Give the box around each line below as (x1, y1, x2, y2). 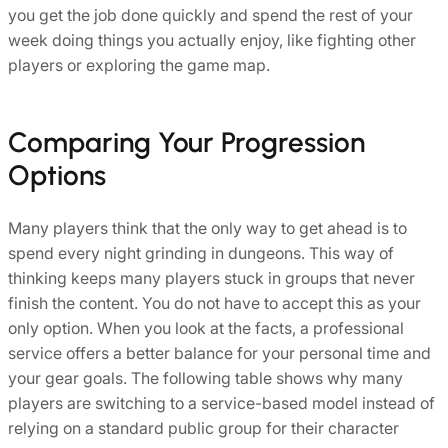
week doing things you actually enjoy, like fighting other (8, 30, 416, 51)
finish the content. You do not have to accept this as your (8, 292, 421, 313)
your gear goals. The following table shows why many (8, 367, 403, 388)
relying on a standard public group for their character (8, 417, 399, 438)
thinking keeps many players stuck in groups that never (8, 267, 415, 288)
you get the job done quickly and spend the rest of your (8, 5, 413, 26)
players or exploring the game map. (8, 55, 270, 76)
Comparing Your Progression (8, 125, 365, 160)
